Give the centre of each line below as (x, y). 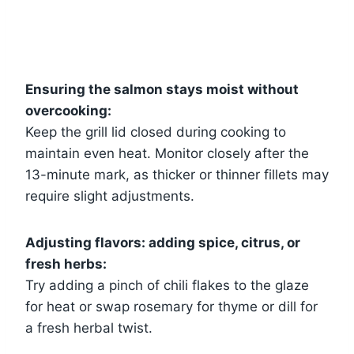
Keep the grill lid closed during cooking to (156, 132)
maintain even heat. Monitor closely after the (167, 153)
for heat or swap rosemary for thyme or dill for (171, 306)
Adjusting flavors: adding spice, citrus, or (163, 242)
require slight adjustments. (110, 196)
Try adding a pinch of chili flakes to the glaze (167, 285)
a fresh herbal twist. (89, 328)
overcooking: (68, 110)
